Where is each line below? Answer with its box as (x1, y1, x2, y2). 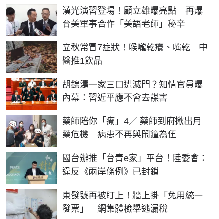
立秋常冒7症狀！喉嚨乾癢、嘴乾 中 (62, 43, 208, 53)
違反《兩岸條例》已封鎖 (62, 167, 159, 177)
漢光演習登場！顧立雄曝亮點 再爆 (62, 5, 203, 16)
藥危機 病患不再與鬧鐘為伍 (62, 130, 176, 140)
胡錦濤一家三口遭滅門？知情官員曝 (62, 79, 203, 89)
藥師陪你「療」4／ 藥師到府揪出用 (62, 116, 201, 127)
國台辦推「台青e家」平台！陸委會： (62, 153, 208, 164)
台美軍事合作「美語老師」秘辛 (62, 19, 185, 29)
